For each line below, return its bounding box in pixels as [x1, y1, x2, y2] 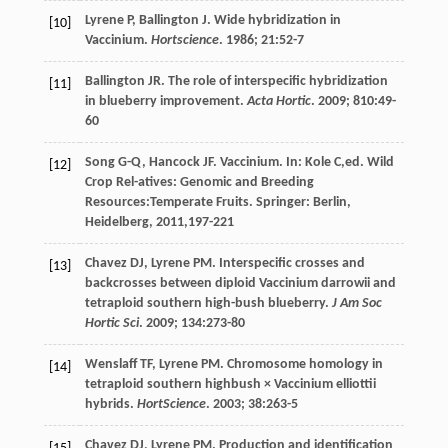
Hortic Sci [84, 316, 139, 332]
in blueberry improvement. [84, 94, 247, 110]
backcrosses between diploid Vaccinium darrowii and [84, 276, 396, 292]
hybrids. [84, 397, 137, 413]
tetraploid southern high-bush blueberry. [84, 296, 332, 312]
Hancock [148, 155, 200, 171]
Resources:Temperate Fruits [84, 195, 249, 211]
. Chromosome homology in [219, 357, 383, 373]
